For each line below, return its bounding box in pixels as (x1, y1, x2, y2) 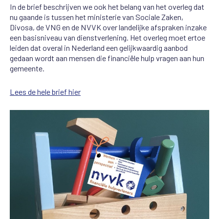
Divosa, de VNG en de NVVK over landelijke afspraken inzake (10, 22, 207, 32)
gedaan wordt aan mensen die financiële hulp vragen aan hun (10, 53, 204, 63)
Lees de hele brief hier (10, 87, 81, 97)
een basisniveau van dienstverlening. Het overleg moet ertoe (10, 33, 205, 43)
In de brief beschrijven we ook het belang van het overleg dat (10, 2, 204, 12)
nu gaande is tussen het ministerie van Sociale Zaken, (10, 12, 183, 22)
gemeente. (10, 64, 44, 73)
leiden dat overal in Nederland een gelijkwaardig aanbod (10, 43, 188, 53)
